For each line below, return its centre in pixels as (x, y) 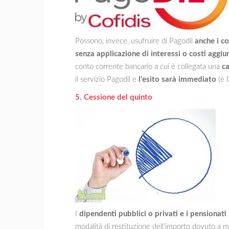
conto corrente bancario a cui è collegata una (148, 66)
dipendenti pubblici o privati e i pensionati (153, 214)
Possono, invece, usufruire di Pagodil (135, 41)
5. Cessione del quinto (114, 97)
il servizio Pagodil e (107, 79)
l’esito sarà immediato (178, 79)
